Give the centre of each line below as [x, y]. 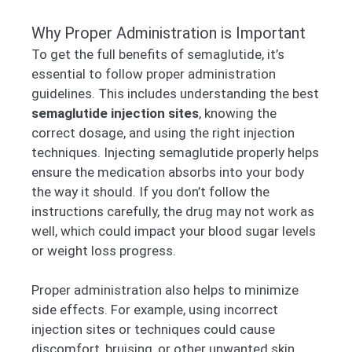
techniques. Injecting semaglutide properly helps [175, 152]
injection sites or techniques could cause [153, 330]
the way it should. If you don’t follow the [150, 191]
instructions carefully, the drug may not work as [173, 211]
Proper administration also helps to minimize [165, 290]
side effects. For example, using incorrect [155, 310]
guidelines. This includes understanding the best [175, 93]
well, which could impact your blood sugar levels [174, 231]
